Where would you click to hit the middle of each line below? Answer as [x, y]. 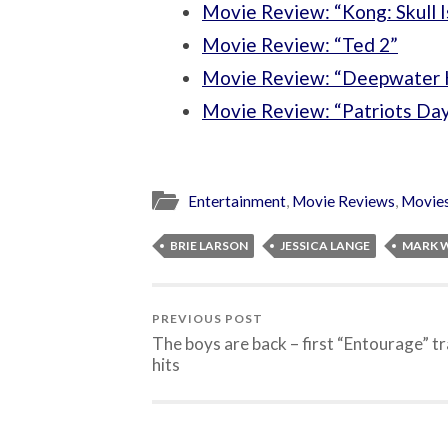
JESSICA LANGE [325, 246]
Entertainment [237, 201]
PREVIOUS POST [207, 319]
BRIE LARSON [209, 246]
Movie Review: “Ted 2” [300, 44]
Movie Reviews [343, 201]
